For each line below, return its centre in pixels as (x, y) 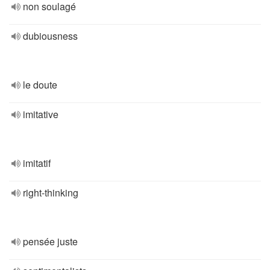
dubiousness (50, 36)
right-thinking (51, 193)
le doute (40, 85)
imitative (41, 114)
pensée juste (50, 241)
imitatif (37, 163)
